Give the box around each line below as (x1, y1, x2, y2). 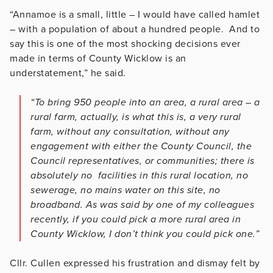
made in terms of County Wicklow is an (10, 52, 186, 65)
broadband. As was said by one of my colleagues (30, 198, 254, 211)
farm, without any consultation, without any (30, 125, 230, 138)
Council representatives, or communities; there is (30, 154, 255, 167)
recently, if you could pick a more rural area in (30, 213, 241, 225)
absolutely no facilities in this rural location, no (30, 169, 248, 182)
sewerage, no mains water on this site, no (30, 183, 221, 196)
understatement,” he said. (10, 66, 126, 79)
